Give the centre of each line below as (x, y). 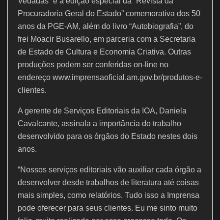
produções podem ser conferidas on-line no (93, 64)
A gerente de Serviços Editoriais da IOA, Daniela (102, 110)
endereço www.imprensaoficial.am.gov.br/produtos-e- (110, 77)
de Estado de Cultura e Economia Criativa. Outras (104, 52)
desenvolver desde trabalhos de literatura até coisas (108, 182)
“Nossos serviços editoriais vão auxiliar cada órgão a (110, 169)
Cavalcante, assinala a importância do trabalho (99, 123)
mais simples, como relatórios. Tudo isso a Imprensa (109, 195)
